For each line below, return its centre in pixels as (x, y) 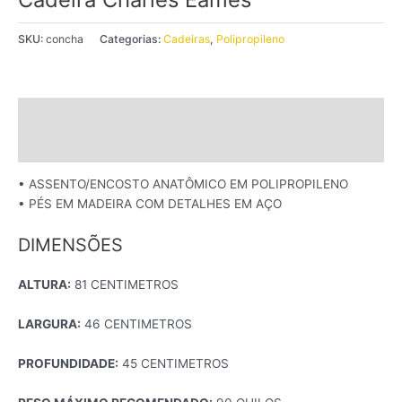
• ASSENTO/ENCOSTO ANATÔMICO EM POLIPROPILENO (183, 184)
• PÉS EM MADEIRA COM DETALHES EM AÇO (150, 204)
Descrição (48, 114)
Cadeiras (187, 39)
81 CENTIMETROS (125, 285)
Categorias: (131, 39)
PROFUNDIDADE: (68, 363)
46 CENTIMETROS (136, 323)
